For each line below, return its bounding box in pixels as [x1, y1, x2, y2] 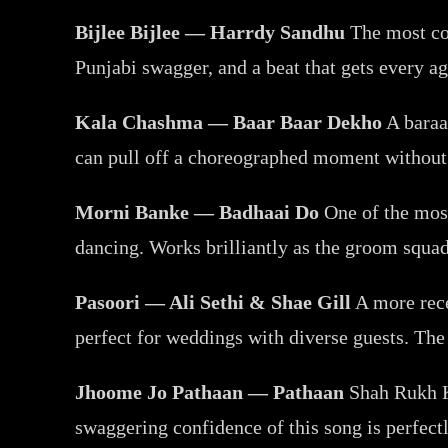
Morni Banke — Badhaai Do [75, 200, 320, 223]
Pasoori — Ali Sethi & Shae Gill [75, 290, 352, 313]
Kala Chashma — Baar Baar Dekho [75, 110, 383, 133]
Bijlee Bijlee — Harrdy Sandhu [75, 20, 346, 43]
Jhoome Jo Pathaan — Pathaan [75, 380, 345, 403]
